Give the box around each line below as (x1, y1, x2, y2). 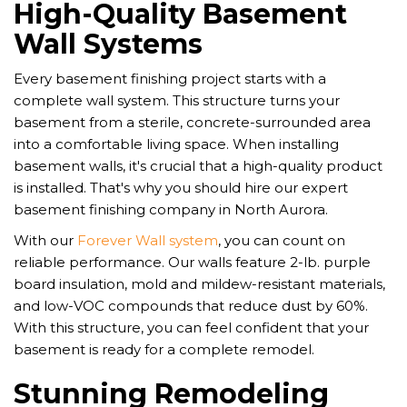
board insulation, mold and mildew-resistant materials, (14, 275, 385, 293)
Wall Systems (14, 27, 203, 62)
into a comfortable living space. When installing (14, 135, 339, 154)
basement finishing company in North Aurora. (14, 201, 328, 219)
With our (14, 232, 74, 250)
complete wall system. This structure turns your (14, 92, 340, 110)
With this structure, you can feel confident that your (14, 319, 369, 337)
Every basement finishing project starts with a (14, 70, 326, 88)
